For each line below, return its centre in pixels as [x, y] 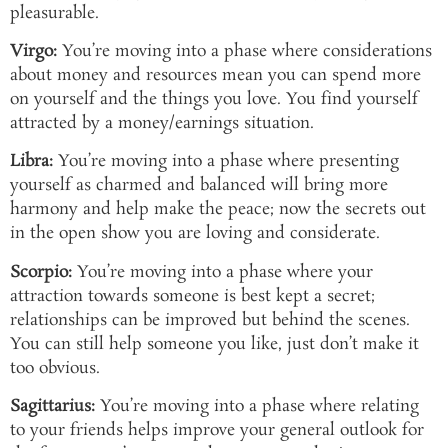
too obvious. [55, 368]
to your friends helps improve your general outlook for [217, 431]
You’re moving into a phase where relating [257, 407]
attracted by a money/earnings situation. [162, 123]
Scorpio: [41, 272]
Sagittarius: [52, 407]
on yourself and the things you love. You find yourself [214, 99]
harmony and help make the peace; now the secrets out [218, 210]
